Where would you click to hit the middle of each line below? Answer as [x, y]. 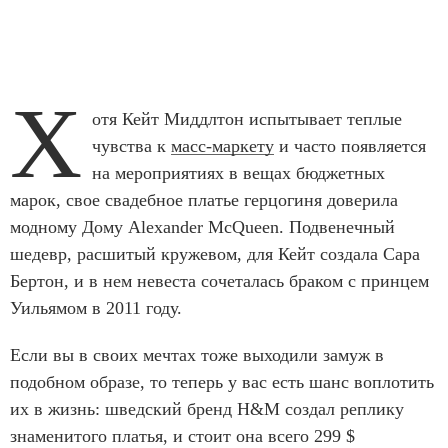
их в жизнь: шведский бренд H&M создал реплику [207, 409]
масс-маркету [222, 146]
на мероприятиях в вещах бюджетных [238, 173]
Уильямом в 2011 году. [96, 308]
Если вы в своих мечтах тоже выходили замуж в [197, 355]
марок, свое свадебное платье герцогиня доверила [204, 200]
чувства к [131, 146]
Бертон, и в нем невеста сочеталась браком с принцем [219, 281]
